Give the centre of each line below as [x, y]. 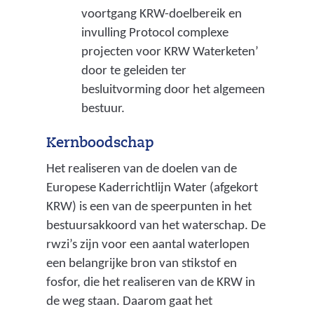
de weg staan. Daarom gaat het [129, 301]
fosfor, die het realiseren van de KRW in [150, 282]
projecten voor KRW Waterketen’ [170, 52]
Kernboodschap [100, 144]
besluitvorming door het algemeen [173, 90]
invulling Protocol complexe [155, 33]
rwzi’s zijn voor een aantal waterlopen [148, 245]
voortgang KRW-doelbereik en [161, 14]
